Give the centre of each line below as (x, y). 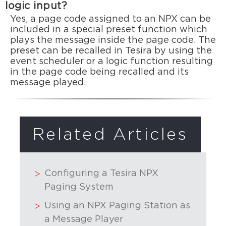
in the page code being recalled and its (100, 72)
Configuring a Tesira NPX (102, 173)
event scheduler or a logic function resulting (112, 62)
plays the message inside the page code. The (113, 41)
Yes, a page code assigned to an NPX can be (111, 19)
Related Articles (110, 134)
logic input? (36, 7)
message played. (48, 83)
